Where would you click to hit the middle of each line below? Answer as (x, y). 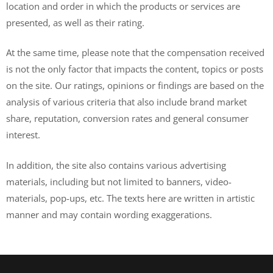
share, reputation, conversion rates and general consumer (127, 118)
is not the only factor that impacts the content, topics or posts (135, 69)
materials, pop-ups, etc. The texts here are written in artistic (130, 198)
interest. (23, 135)
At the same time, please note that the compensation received (135, 52)
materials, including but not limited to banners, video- (119, 181)
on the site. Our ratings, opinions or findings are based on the (135, 85)
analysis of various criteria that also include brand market (126, 102)
